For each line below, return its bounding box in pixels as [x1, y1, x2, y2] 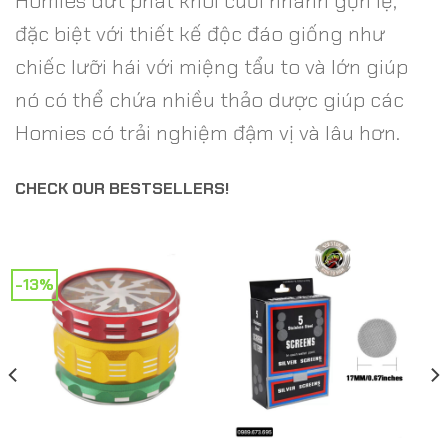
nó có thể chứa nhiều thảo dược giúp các [15, 85, 404, 113]
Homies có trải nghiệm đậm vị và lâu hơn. [15, 118, 400, 146]
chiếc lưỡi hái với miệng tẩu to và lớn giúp [15, 52, 408, 80]
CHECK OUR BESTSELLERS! [15, 177, 229, 199]
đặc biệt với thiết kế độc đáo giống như [15, 19, 385, 47]
